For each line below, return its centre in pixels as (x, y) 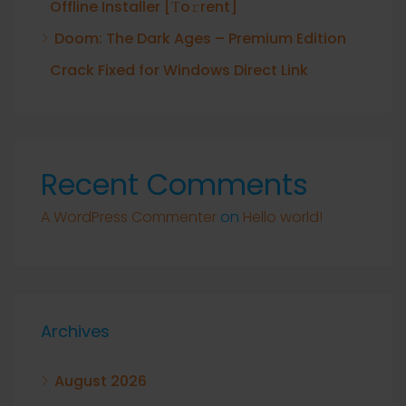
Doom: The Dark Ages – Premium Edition (200, 39)
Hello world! (283, 217)
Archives (75, 331)
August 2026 (101, 381)
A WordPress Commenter (129, 217)
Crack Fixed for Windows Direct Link (179, 70)
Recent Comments (174, 184)
